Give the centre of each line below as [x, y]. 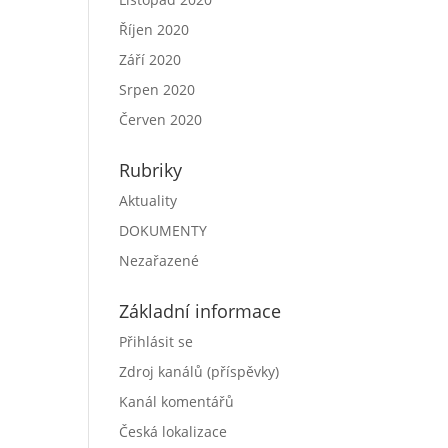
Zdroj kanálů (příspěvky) [199, 371]
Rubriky [151, 170]
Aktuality [148, 200]
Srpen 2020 [157, 89]
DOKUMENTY [163, 230]
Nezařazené [159, 260]
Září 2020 [150, 59]
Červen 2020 [161, 119]
